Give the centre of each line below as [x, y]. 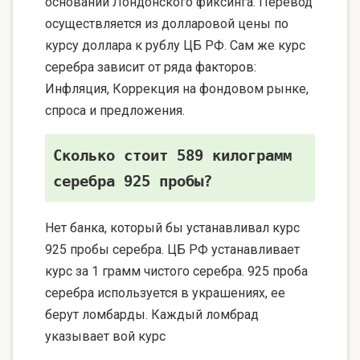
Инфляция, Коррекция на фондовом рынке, [177, 89]
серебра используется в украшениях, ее [165, 293]
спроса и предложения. [115, 111]
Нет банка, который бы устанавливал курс [172, 228]
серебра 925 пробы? [133, 181]
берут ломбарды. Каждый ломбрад [152, 315]
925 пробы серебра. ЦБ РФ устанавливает [172, 250]
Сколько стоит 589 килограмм [172, 155]
